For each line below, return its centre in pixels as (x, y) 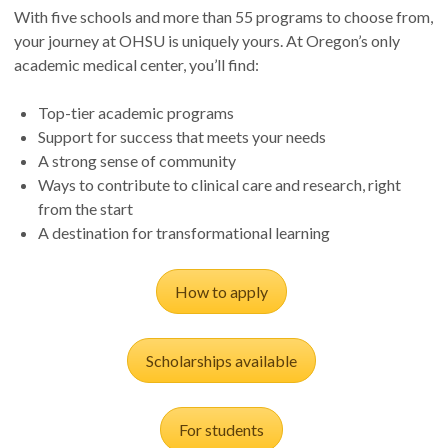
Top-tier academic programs (136, 113)
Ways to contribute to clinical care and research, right (219, 185)
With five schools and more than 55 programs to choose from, (223, 17)
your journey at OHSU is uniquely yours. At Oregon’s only (207, 41)
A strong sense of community (137, 161)
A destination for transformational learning (184, 233)
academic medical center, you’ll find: (136, 65)
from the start (85, 209)
